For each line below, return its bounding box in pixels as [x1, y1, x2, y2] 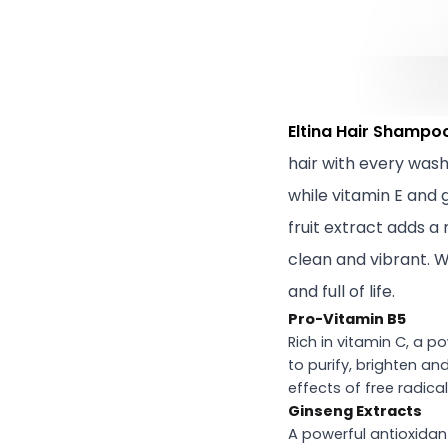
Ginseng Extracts [288, 400, 422, 421]
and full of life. [288, 279, 395, 303]
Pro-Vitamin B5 [288, 308, 406, 329]
